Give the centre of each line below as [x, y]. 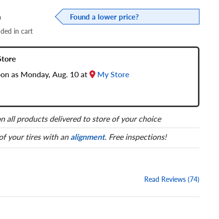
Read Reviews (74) [172, 179]
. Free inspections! [135, 137]
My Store [113, 74]
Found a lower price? [104, 17]
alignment [88, 137]
